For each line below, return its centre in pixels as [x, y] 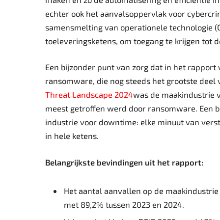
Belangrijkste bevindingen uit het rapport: [124, 162]
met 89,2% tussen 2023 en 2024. [124, 204]
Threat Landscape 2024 [89, 95]
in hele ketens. [72, 136]
